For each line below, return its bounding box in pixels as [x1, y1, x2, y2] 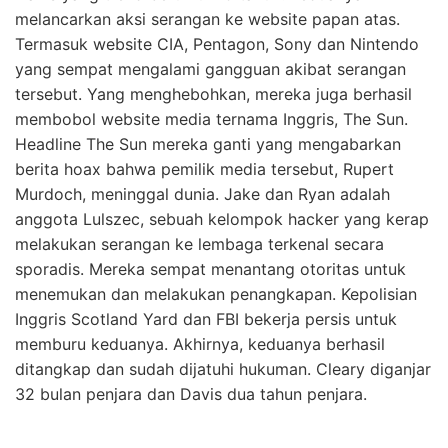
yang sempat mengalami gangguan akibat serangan [15, 58, 406, 79]
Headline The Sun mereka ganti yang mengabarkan [15, 133, 401, 154]
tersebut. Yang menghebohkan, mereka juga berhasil [15, 83, 412, 104]
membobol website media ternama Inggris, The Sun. [15, 108, 408, 129]
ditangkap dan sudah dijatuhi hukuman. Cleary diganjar [15, 358, 431, 379]
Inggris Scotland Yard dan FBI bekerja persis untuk [15, 308, 397, 329]
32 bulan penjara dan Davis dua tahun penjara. [15, 383, 367, 404]
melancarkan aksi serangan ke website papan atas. [15, 8, 400, 29]
